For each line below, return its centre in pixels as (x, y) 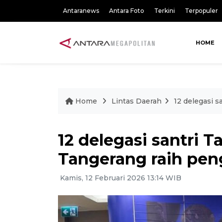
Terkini (165, 11)
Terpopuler (201, 11)
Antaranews (81, 11)
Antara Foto (127, 11)
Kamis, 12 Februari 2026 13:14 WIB (120, 178)
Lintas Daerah (137, 101)
